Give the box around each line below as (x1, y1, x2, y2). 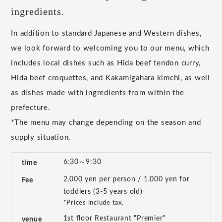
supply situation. (11, 133, 71, 141)
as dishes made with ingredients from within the (11, 89, 184, 97)
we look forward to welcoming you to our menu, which (11, 44, 210, 52)
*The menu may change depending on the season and (11, 118, 201, 126)
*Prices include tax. (63, 199, 124, 206)
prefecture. (11, 104, 51, 111)
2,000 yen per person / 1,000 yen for (63, 175, 190, 183)
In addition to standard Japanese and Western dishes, (11, 29, 202, 37)
